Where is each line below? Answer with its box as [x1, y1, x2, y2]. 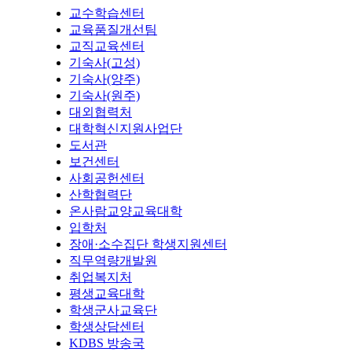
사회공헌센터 [69, 171, 145, 185]
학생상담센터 [69, 320, 145, 334]
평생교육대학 [69, 287, 145, 301]
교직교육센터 [69, 39, 145, 53]
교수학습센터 [69, 6, 145, 20]
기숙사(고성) [69, 56, 140, 70]
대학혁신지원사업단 [69, 122, 182, 136]
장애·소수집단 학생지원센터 [69, 237, 227, 251]
